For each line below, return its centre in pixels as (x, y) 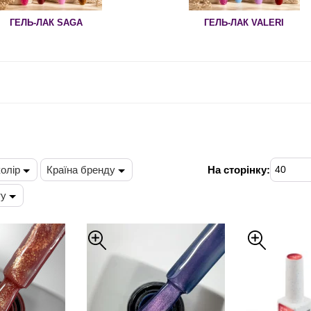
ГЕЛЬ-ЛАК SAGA (46, 23)
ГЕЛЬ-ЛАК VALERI (244, 23)
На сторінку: (239, 170)
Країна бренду (81, 170)
